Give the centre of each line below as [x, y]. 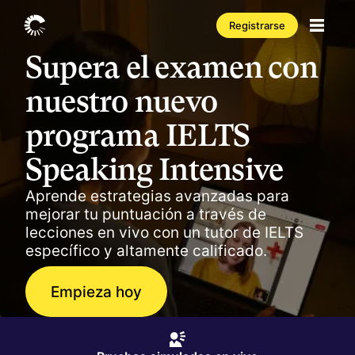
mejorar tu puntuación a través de [146, 214]
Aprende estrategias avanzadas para [157, 196]
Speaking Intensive [155, 170]
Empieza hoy [96, 292]
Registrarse [257, 25]
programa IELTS [138, 136]
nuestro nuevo [122, 101]
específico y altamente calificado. [146, 251]
